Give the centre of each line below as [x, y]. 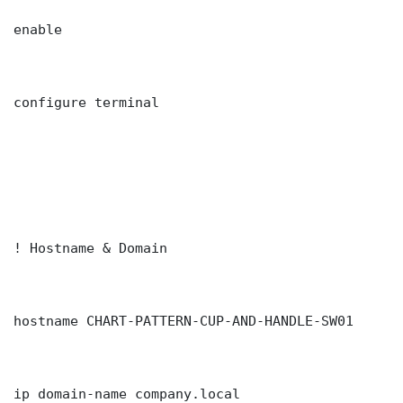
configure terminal [86, 103]
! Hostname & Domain [90, 248]
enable [38, 30]
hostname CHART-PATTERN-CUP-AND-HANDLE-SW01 [184, 321]
